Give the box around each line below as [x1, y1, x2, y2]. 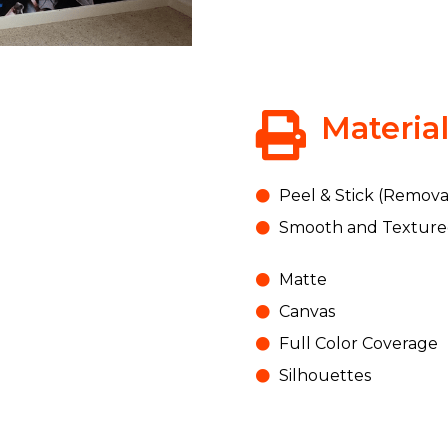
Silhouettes [278, 366, 371, 386]
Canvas [278, 302, 335, 322]
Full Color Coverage [278, 334, 438, 354]
